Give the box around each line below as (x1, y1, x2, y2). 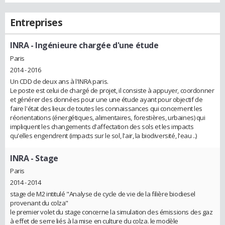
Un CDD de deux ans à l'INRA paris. (10, 76, 108, 86)
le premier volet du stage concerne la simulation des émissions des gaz (10, 207, 213, 217)
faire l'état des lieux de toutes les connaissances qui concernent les (10, 103, 203, 113)
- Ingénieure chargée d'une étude (29, 40, 159, 51)
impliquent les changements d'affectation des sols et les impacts (10, 122, 194, 131)
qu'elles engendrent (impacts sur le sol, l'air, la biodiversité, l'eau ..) (10, 131, 197, 140)
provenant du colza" (10, 198, 69, 208)
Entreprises (10, 16, 63, 29)
